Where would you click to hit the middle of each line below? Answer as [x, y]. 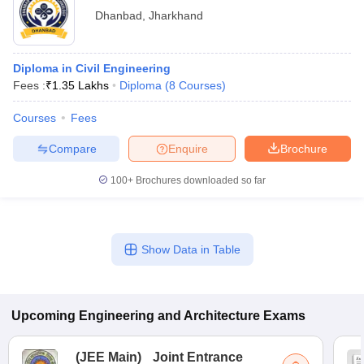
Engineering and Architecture [169, 316]
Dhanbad [119, 15]
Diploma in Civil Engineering [92, 68]
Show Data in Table [191, 249]
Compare [72, 148]
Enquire [188, 148]
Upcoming [43, 316]
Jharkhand [176, 15]
